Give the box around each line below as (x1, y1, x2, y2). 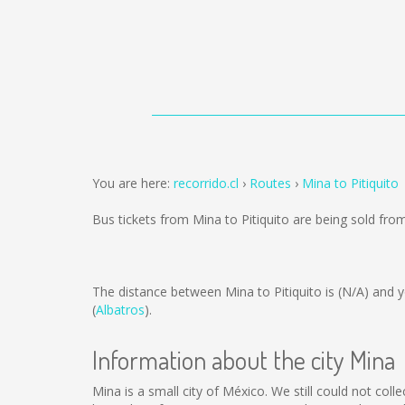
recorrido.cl (174, 174, 239, 192)
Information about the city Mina (92, 344, 395, 376)
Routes (250, 174, 291, 192)
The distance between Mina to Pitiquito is (92, 283, 338, 300)
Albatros (96, 301, 145, 318)
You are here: (92, 174, 174, 192)
